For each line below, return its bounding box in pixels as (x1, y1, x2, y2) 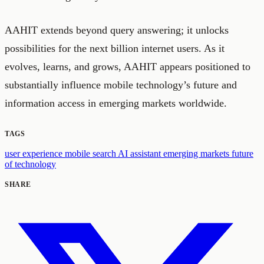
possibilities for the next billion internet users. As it (5, 42, 225, 55)
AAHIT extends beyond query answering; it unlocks (5, 24, 229, 37)
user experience (5, 148, 65, 159)
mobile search (65, 148, 118, 159)
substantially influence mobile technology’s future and (5, 79, 237, 91)
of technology (5, 159, 56, 170)
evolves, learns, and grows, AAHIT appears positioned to (5, 61, 250, 73)
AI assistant (118, 148, 163, 159)
